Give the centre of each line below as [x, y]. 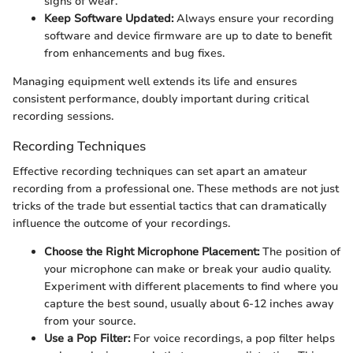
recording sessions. [63, 117]
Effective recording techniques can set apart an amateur [160, 171]
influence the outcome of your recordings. [121, 223]
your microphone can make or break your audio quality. [188, 269]
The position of [300, 251]
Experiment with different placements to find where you [191, 286]
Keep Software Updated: [109, 19]
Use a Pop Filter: [87, 338]
